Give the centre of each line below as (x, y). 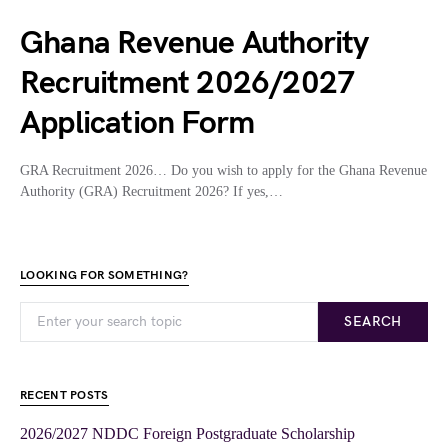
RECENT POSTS (64, 395)
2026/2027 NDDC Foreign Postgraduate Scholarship (187, 433)
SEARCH (373, 321)
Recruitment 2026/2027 (188, 83)
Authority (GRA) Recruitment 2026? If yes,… (151, 191)
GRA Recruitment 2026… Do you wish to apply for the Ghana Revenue (223, 170)
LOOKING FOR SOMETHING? (104, 275)
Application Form (137, 123)
